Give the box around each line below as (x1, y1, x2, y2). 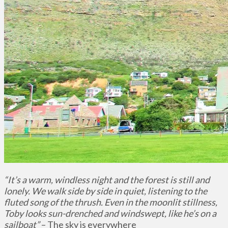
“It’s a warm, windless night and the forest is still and (4, 174, 210, 186)
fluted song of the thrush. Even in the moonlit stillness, (4, 196, 217, 208)
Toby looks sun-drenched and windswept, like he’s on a (4, 208, 216, 219)
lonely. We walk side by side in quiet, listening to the (4, 185, 207, 197)
